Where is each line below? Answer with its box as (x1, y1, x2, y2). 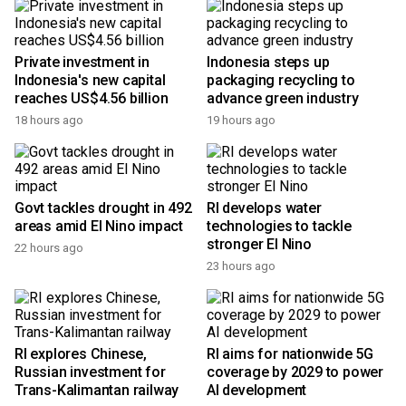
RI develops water (207, 199, 322, 217)
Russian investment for (14, 363, 166, 381)
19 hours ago (207, 113, 275, 127)
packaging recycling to (207, 72, 355, 89)
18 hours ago (14, 113, 83, 127)
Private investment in (14, 53, 150, 71)
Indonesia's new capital (14, 72, 166, 89)
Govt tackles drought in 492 (14, 199, 192, 217)
